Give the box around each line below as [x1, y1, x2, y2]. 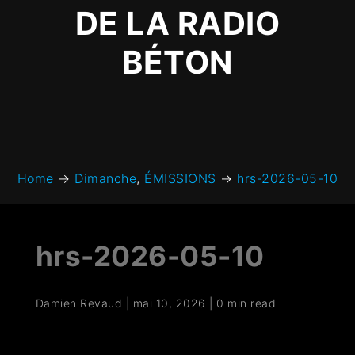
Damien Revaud [35, 296, 123, 311]
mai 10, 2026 [132, 296, 206, 311]
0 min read [216, 296, 277, 311]
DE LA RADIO [74, 4, 281, 44]
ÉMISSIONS [144, 170, 216, 187]
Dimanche [74, 170, 137, 187]
